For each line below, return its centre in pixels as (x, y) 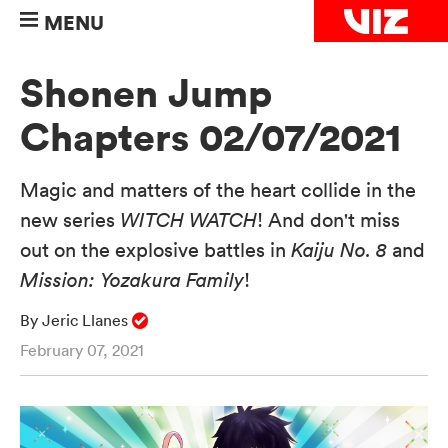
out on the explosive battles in (155, 250)
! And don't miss (328, 220)
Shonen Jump (146, 94)
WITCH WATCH (188, 220)
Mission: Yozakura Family (132, 280)
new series (70, 220)
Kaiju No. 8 (339, 250)
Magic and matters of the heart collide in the (218, 190)
